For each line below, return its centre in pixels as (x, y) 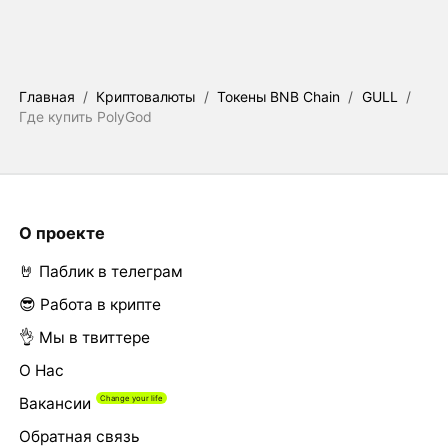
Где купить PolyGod (85, 116)
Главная (46, 96)
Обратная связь (79, 436)
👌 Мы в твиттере (84, 337)
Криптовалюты (146, 96)
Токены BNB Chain (279, 96)
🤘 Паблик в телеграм (100, 271)
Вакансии (54, 403)
